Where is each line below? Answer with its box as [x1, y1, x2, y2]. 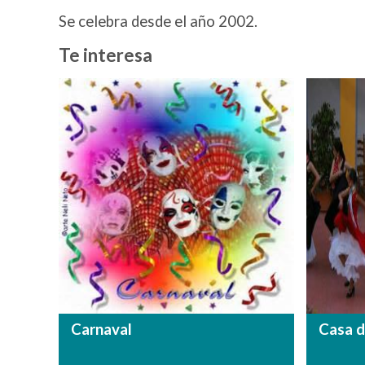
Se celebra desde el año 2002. [59, 12, 257, 30]
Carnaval [71, 319, 132, 338]
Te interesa [59, 44, 152, 66]
